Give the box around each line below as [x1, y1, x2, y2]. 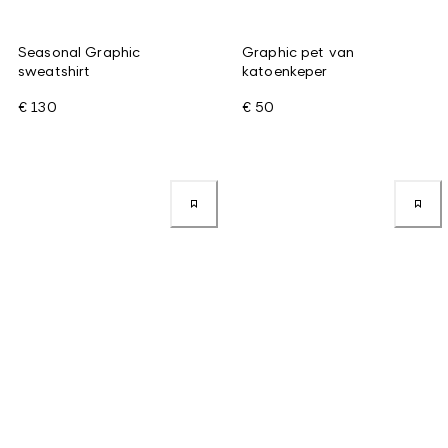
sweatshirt [18, 61, 91, 79]
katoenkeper [242, 61, 328, 79]
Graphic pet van [242, 42, 355, 60]
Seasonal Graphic [18, 42, 141, 60]
